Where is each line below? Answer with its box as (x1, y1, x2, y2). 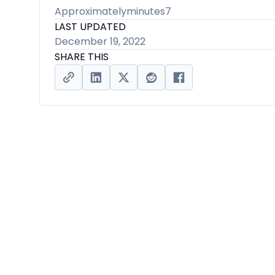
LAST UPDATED (55, 20, 126, 34)
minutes (126, 4, 165, 18)
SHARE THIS (55, 50, 109, 64)
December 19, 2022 (55, 34, 145, 48)
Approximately (55, 4, 126, 18)
